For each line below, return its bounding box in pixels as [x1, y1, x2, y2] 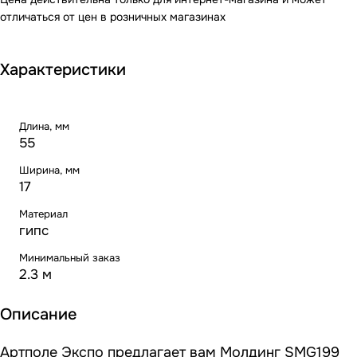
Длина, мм [19, 120, 69, 134]
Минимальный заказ [19, 251, 120, 265]
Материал [19, 207, 68, 222]
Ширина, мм [19, 163, 80, 178]
